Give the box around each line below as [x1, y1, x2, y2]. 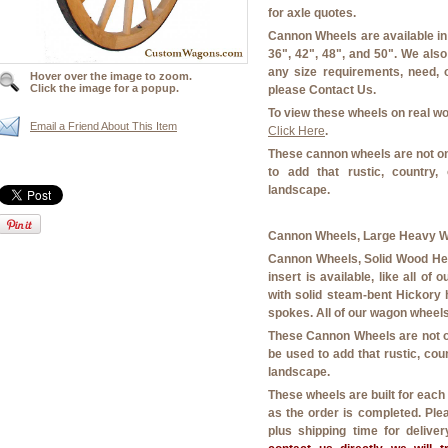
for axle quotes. [268, 6, 356, 20]
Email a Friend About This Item [30, 120, 177, 132]
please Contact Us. [268, 83, 376, 97]
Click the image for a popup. [30, 82, 179, 94]
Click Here [268, 124, 325, 138]
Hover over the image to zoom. [30, 70, 192, 82]
